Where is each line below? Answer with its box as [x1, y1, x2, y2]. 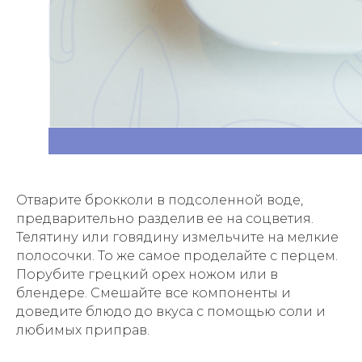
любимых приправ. [16, 322, 149, 338]
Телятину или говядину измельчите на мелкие [16, 229, 339, 245]
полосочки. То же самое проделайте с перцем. [16, 248, 338, 263]
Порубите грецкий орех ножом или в [16, 267, 278, 282]
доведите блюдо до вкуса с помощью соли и [16, 304, 326, 319]
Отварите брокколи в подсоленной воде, [16, 192, 303, 208]
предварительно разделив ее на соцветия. [16, 211, 314, 226]
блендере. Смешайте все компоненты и [16, 285, 291, 301]
